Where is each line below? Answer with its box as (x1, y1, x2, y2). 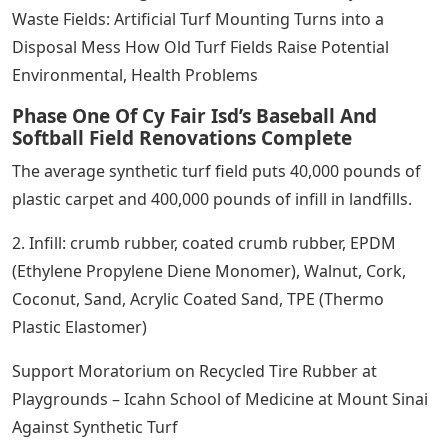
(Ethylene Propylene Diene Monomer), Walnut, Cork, (12, 260, 406, 283)
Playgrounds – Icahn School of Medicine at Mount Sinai (12, 388, 428, 411)
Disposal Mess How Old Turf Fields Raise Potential (12, 36, 389, 59)
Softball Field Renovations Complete (12, 125, 352, 152)
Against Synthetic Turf (12, 416, 178, 439)
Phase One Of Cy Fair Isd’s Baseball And (12, 103, 377, 130)
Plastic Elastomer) (12, 316, 147, 339)
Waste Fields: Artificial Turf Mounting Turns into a (12, 8, 384, 31)
